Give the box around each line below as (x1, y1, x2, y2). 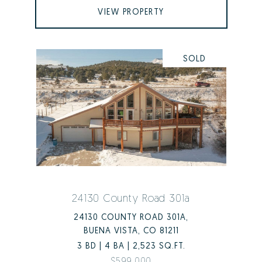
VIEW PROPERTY (98, 6, 164, 17)
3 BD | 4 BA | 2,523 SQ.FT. (77, 240, 185, 251)
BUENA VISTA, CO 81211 (83, 225, 179, 236)
